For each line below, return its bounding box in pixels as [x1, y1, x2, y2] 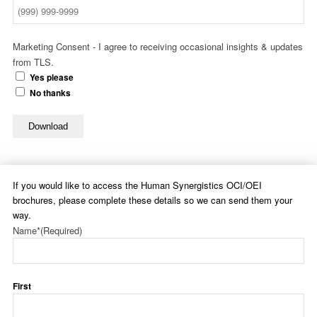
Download [28, 121, 68, 132]
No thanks [30, 87, 71, 100]
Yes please [30, 71, 74, 84]
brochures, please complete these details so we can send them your [13, 193, 292, 207]
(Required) [40, 224, 82, 238]
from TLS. [13, 55, 54, 69]
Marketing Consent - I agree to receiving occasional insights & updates [13, 40, 303, 54]
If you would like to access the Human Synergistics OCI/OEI [13, 178, 262, 192]
